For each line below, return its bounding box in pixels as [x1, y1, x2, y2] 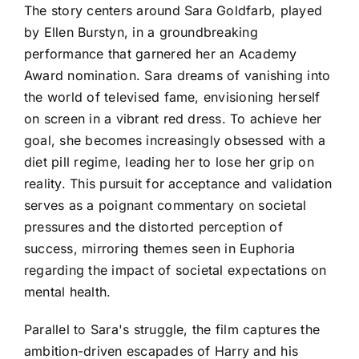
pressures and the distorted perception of [24, 218, 283, 235]
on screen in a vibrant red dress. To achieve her [24, 110, 322, 127]
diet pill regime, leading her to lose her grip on [24, 153, 314, 170]
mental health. [24, 283, 111, 300]
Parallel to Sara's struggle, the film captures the [24, 321, 320, 337]
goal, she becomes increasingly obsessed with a [24, 131, 326, 148]
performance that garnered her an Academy [24, 45, 297, 62]
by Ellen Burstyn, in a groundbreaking [24, 23, 258, 40]
